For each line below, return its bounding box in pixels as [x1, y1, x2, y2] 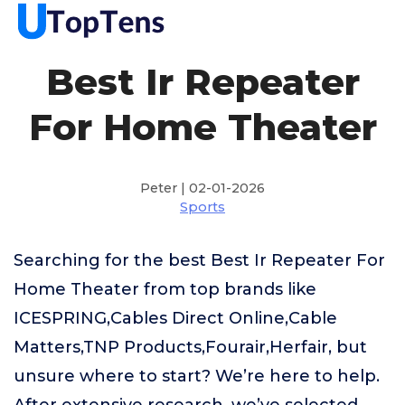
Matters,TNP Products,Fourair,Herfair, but [14, 337, 367, 357]
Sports [180, 199, 225, 215]
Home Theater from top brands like [14, 279, 316, 299]
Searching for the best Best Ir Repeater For [14, 250, 385, 270]
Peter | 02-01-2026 [140, 180, 265, 196]
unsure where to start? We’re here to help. [14, 366, 380, 386]
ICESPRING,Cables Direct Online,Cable [14, 308, 337, 328]
